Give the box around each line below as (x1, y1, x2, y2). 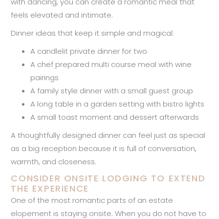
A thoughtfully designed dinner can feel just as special (11, 130, 206, 140)
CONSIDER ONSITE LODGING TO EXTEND (11, 172, 206, 184)
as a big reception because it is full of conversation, (11, 143, 197, 153)
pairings (30, 72, 59, 83)
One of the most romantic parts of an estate (11, 195, 174, 205)
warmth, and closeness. (11, 156, 97, 167)
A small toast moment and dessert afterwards (30, 111, 199, 122)
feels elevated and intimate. (11, 9, 113, 20)
